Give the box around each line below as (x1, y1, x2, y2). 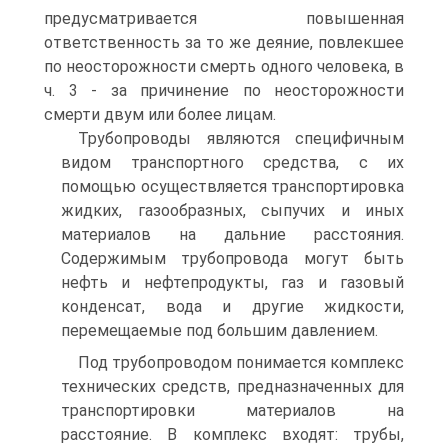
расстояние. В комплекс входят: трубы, (61, 425, 404, 444)
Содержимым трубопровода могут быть (61, 249, 404, 268)
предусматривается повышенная (44, 9, 404, 28)
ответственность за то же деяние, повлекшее (44, 33, 404, 52)
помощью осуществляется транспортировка (61, 177, 404, 196)
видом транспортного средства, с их (61, 153, 404, 172)
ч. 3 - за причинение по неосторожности (44, 81, 404, 100)
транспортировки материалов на (61, 401, 404, 420)
